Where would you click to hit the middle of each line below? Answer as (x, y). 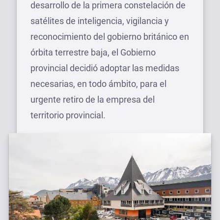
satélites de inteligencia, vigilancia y (100, 21)
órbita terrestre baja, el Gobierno (93, 52)
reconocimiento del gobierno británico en (110, 37)
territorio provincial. (68, 115)
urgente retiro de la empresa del (93, 99)
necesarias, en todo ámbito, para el (98, 84)
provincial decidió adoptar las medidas (105, 68)
